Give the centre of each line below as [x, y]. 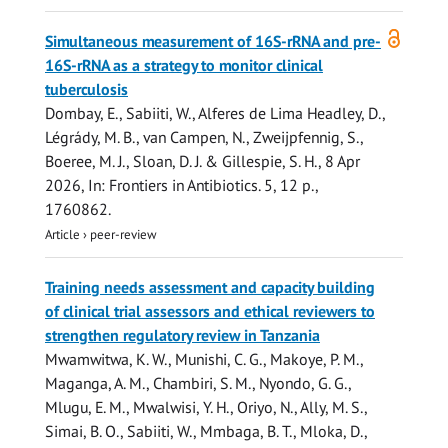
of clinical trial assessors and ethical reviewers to [210, 311]
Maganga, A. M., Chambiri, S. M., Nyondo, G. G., [198, 383]
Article [62, 234]
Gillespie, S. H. [270, 161]
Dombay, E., [85, 113]
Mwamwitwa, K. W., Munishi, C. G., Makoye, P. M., [204, 359]
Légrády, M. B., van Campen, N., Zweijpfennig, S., [204, 137]
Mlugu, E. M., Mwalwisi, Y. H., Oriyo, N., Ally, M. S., [206, 407]
